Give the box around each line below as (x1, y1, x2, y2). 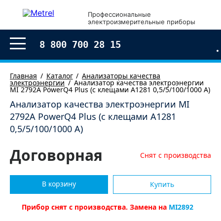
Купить (149, 180, 174, 189)
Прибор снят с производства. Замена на (22, 202, 169, 212)
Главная (10, 71, 37, 80)
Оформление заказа (66, 34, 155, 44)
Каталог (46, 71, 73, 80)
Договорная (10, 145, 103, 165)
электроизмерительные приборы (88, 18, 196, 26)
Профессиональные (88, 10, 151, 18)
